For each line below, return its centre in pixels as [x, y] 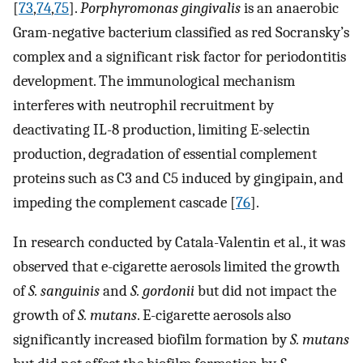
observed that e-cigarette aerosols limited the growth [177, 266]
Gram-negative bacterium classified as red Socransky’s [181, 33]
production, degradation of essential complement [165, 154]
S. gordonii [162, 290]
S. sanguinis [64, 290]
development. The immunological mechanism [154, 81]
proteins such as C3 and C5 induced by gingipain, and [178, 179]
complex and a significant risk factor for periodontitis [179, 57]
